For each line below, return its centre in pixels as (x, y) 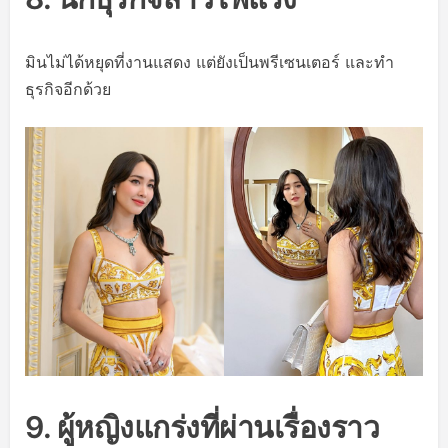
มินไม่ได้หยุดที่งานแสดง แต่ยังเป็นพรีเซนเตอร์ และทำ (209, 62)
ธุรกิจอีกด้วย (68, 89)
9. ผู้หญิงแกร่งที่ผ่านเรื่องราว (202, 427)
